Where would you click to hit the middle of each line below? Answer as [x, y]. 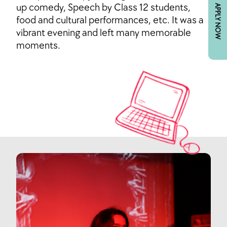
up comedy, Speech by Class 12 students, [103, 7]
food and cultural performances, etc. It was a [110, 20]
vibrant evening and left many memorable [104, 33]
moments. [38, 45]
